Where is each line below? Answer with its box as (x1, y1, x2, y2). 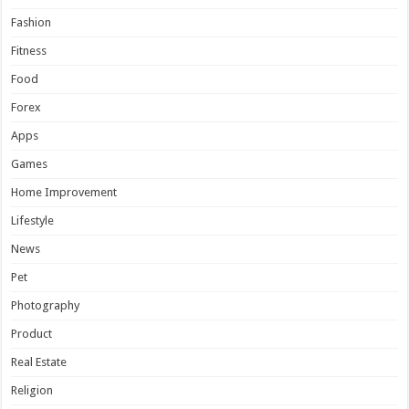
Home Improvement (11, 185, 118, 200)
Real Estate (11, 355, 68, 370)
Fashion (11, 16, 52, 30)
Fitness (11, 44, 47, 58)
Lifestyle (11, 214, 55, 228)
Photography (11, 299, 80, 313)
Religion (11, 383, 54, 398)
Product (11, 327, 53, 341)
